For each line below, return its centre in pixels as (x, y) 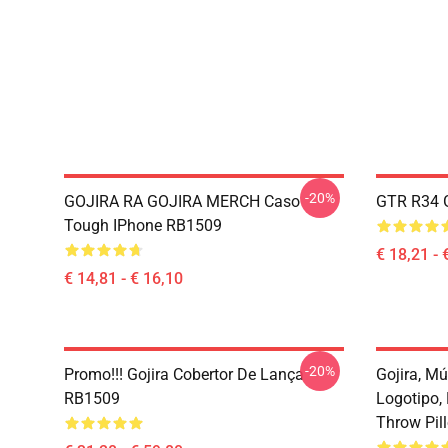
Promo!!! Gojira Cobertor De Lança (184, 374)
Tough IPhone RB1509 (143, 225)
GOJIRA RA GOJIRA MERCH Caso (182, 201)
